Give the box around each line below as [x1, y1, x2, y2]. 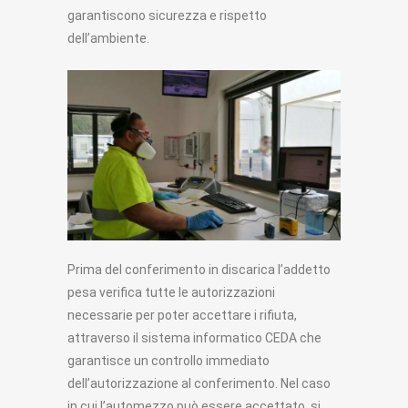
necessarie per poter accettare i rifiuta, [67, 308, 297, 323]
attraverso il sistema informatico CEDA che [67, 331, 321, 346]
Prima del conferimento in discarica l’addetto [67, 262, 331, 278]
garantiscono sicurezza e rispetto [67, 8, 267, 23]
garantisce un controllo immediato [67, 353, 270, 369]
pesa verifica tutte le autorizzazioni [67, 285, 275, 301]
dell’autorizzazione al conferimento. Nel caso [67, 376, 331, 392]
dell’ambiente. [67, 31, 149, 46]
